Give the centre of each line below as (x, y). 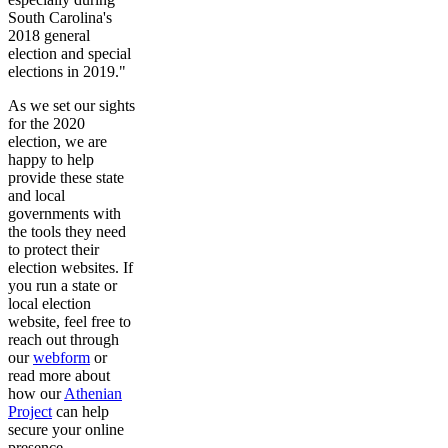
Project (30, 412)
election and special (69, 54)
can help (80, 412)
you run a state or (62, 286)
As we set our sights (71, 106)
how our (36, 394)
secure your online (66, 430)
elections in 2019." (67, 72)
